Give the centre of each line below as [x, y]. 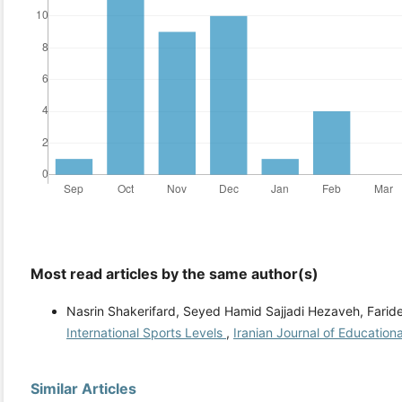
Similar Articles [83, 389]
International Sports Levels [146, 333]
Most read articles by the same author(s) [175, 274]
